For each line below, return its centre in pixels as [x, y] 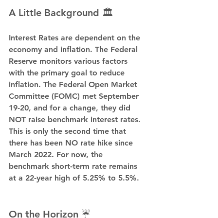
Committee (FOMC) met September [75, 96]
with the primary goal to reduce [68, 73]
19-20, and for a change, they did [71, 108]
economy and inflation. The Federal [74, 50]
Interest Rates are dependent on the [76, 38]
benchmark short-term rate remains [74, 166]
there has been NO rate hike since [72, 143]
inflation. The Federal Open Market [74, 85]
